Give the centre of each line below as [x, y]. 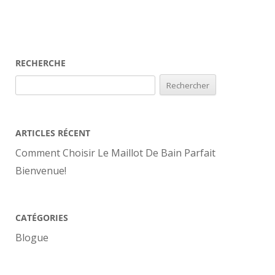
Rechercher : [44, 81]
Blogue [32, 237]
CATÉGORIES [42, 218]
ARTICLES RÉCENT [53, 133]
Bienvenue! [41, 170]
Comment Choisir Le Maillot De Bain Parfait [115, 153]
